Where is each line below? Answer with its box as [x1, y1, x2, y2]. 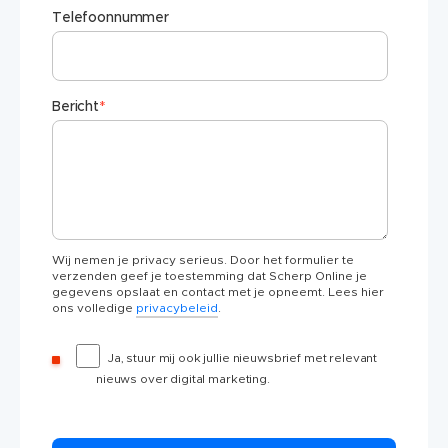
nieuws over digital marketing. [96, 373, 270, 386]
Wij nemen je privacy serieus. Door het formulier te [52, 254, 354, 267]
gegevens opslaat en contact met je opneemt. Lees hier [52, 286, 384, 299]
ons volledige [52, 302, 136, 315]
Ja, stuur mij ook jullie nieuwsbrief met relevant [108, 352, 378, 365]
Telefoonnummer [52, 11, 170, 26]
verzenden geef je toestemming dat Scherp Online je [52, 270, 367, 283]
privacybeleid [136, 302, 218, 315]
